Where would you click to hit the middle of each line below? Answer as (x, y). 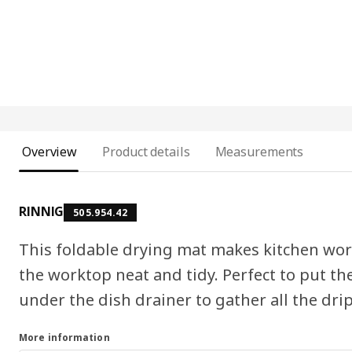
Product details (146, 151)
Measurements (259, 151)
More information (64, 337)
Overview (50, 151)
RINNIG (42, 211)
